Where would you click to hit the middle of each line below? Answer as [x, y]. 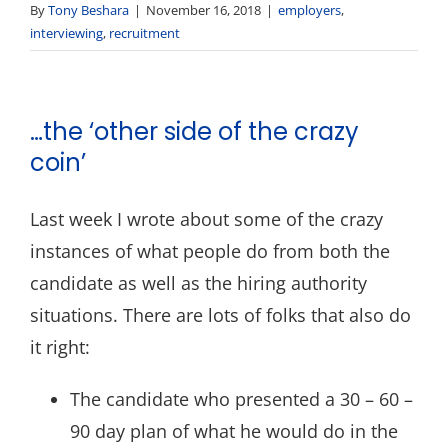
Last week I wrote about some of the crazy [206, 219]
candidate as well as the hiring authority [198, 283]
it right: [60, 347]
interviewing [66, 33]
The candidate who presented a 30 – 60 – [241, 399]
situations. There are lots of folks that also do [220, 315]
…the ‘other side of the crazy [194, 131]
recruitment [144, 33]
